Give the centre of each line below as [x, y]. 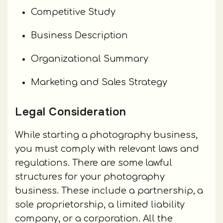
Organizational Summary [90, 59]
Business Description [82, 36]
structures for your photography [90, 177]
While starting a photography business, [106, 135]
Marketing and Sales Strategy [99, 82]
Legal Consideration [71, 112]
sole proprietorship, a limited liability [100, 205]
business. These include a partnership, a [109, 191]
